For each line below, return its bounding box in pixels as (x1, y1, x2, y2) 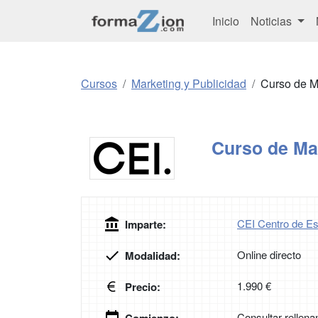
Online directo (237, 247, 301, 263)
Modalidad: (125, 248, 180, 264)
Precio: (125, 279, 160, 295)
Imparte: (125, 216, 166, 233)
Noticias (251, 12, 295, 29)
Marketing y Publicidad (131, 75, 246, 92)
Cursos (81, 75, 117, 92)
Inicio (212, 12, 239, 29)
